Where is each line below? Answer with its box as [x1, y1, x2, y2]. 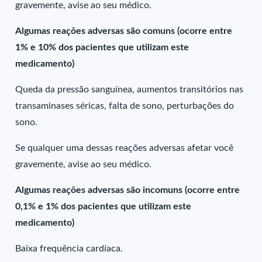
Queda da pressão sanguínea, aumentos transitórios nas [15, 85, 244, 94]
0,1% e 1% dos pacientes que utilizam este [15, 202, 192, 211]
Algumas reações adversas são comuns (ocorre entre [15, 26, 233, 36]
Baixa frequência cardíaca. [15, 244, 123, 253]
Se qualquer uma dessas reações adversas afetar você [15, 143, 234, 153]
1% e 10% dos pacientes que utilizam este [15, 43, 189, 52]
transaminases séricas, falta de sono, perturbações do [15, 101, 235, 111]
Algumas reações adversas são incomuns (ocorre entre [15, 185, 240, 195]
